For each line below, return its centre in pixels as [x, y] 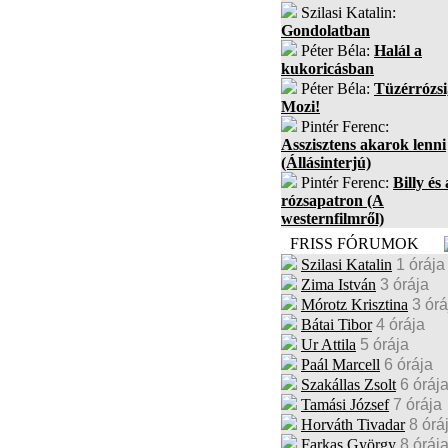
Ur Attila [328, 344]
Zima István [338, 284]
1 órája [420, 264]
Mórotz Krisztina [354, 304]
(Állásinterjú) [326, 162]
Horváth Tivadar [353, 424]
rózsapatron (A [332, 200]
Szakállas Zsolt [348, 384]
